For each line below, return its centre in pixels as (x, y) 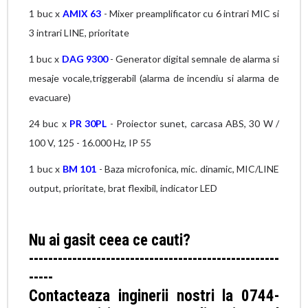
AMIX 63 (81, 13)
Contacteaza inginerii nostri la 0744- (154, 296)
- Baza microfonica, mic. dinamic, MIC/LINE (188, 169)
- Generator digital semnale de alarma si (194, 59)
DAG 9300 (85, 59)
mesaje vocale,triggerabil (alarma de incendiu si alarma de (154, 78)
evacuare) (50, 97)
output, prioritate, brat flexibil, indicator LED (123, 188)
